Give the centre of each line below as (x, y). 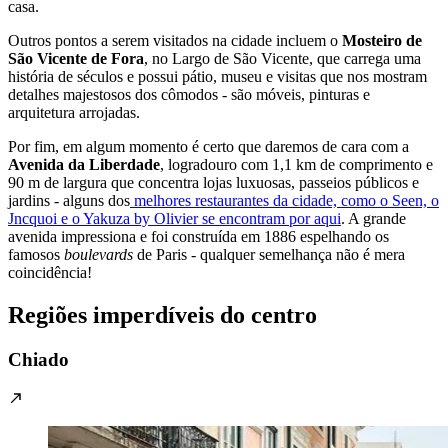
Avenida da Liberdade (84, 165)
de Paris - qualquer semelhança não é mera (269, 255)
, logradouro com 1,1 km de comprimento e (296, 165)
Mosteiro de (382, 41)
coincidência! (50, 273)
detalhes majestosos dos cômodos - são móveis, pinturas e (189, 95)
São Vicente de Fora (76, 59)
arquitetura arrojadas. (74, 113)
